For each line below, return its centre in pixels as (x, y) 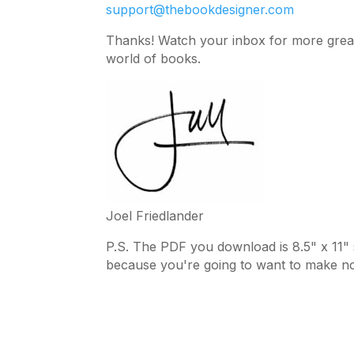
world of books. (154, 59)
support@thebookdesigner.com (200, 10)
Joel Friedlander (155, 216)
